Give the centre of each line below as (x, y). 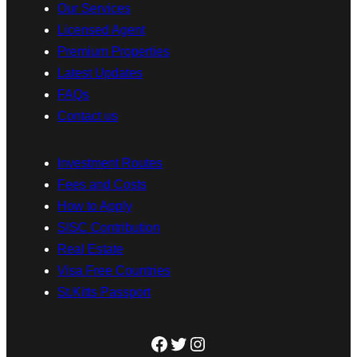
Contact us (88, 116)
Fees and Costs (102, 184)
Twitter (196, 343)
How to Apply (95, 206)
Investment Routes (110, 163)
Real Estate (90, 249)
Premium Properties (114, 51)
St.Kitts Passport (104, 292)
